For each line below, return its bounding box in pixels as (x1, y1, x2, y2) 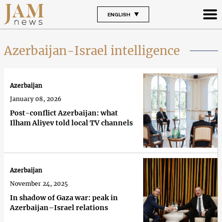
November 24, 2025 (10, 180, 68, 188)
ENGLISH (107, 11, 130, 17)
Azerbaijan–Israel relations (10, 203, 108, 213)
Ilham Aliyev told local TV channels (10, 118, 133, 128)
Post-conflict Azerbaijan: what (10, 109, 118, 118)
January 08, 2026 (10, 95, 61, 103)
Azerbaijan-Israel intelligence (4, 43, 180, 58)
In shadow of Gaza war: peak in (10, 193, 118, 203)
